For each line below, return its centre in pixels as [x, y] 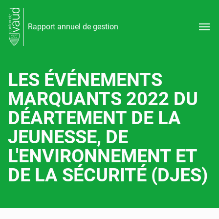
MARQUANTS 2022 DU [103, 99]
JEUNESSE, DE [68, 137]
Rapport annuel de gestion [73, 27]
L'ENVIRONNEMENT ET [102, 156]
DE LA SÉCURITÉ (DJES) [108, 175]
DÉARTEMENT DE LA [94, 118]
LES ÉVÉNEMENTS [85, 80]
